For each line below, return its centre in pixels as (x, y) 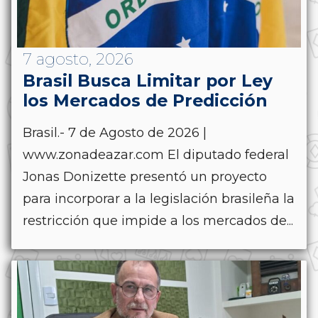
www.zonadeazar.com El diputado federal (156, 155)
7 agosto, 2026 (78, 60)
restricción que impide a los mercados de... (158, 221)
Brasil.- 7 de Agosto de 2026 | (115, 133)
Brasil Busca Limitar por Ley (148, 81)
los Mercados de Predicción (145, 101)
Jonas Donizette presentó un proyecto (145, 177)
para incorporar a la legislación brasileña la (159, 199)
